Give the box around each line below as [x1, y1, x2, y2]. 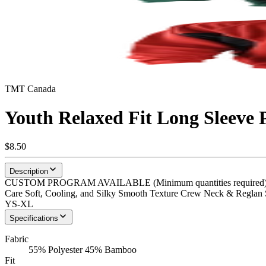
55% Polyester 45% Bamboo [28, 245, 137, 255]
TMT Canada [5, 83, 56, 94]
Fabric [5, 234, 28, 245]
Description [9, 167, 48, 176]
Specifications [9, 214, 58, 223]
